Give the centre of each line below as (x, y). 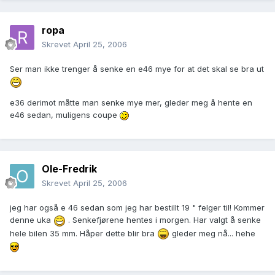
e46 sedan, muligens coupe (65, 114)
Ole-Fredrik (69, 169)
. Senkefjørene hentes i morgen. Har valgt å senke (163, 220)
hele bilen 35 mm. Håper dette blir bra (83, 233)
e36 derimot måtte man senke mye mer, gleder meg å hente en (131, 102)
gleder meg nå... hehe (212, 233)
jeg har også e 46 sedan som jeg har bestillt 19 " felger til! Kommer (137, 208)
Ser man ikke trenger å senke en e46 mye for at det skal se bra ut (137, 69)
